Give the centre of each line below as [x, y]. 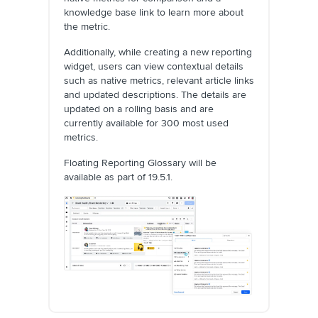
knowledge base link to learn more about [154, 12]
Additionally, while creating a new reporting [158, 52]
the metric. [87, 26]
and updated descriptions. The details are [155, 94]
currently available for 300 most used [146, 123]
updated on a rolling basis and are [139, 109]
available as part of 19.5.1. [118, 177]
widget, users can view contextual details [154, 66]
